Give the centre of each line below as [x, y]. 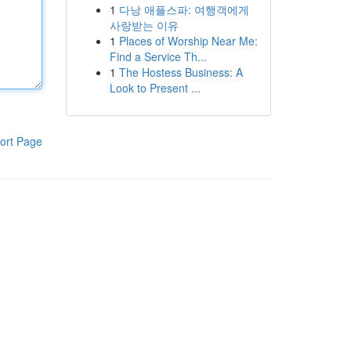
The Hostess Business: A [181, 72]
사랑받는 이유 [144, 25]
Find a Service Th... [158, 56]
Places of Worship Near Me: [188, 41]
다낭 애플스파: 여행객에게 [184, 9]
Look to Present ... [155, 88]
